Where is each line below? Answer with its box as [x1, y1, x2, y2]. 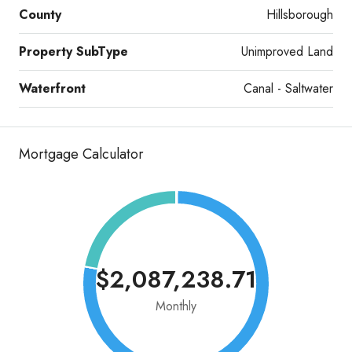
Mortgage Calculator [19, 143, 144, 164]
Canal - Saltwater [244, 79, 333, 97]
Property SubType [19, 42, 128, 60]
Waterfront [19, 79, 86, 97]
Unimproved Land [241, 42, 333, 60]
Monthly [156, 296, 196, 315]
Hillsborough [266, 5, 333, 24]
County [19, 5, 61, 24]
